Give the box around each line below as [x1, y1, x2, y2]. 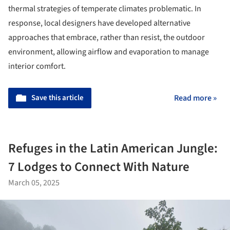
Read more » [174, 92, 217, 104]
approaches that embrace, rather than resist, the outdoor [8, 31, 205, 43]
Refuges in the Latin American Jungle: [8, 139, 218, 158]
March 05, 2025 [8, 177, 60, 188]
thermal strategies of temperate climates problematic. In [8, 3, 201, 14]
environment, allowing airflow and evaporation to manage [8, 46, 209, 57]
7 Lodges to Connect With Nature [8, 157, 189, 176]
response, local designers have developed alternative [8, 17, 190, 29]
